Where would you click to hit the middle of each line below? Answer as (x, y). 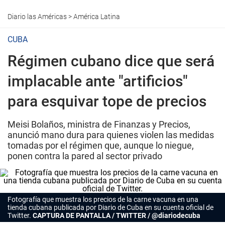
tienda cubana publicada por (53, 207)
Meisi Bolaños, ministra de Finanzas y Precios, (99, 124)
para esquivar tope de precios (107, 101)
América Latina (97, 17)
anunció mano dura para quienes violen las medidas (111, 135)
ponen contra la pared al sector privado (85, 156)
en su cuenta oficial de (178, 207)
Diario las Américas (37, 17)
